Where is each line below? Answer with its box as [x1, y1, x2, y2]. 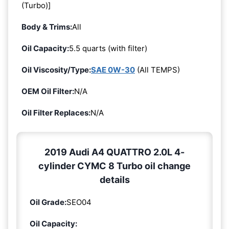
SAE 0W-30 [91, 64, 135, 75]
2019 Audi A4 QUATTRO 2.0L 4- [44, 146, 185, 157]
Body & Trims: [21, 21, 72, 32]
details [99, 174, 130, 185]
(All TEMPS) [135, 64, 180, 75]
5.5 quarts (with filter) [69, 43, 147, 53]
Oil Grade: [30, 197, 66, 207]
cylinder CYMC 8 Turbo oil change [38, 160, 191, 171]
